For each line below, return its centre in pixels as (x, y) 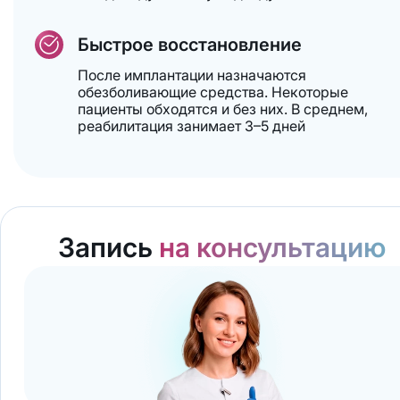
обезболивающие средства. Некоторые (212, 92)
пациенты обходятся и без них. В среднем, (222, 109)
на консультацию (272, 248)
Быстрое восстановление (189, 45)
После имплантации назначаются (192, 75)
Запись (108, 248)
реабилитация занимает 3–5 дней (191, 126)
